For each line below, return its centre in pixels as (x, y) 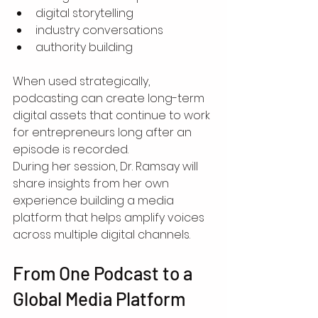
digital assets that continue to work (113, 116)
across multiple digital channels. (102, 235)
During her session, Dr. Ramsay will (107, 167)
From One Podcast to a (104, 273)
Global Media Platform (99, 299)
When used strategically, (83, 82)
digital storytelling (84, 13)
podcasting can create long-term (110, 99)
